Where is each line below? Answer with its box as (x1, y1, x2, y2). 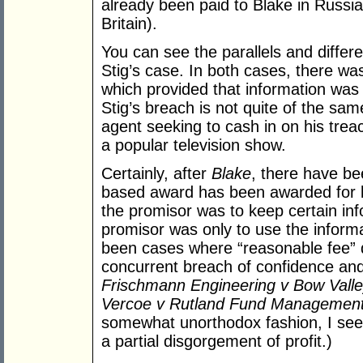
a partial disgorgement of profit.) (101, 332, 332, 351)
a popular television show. (101, 136, 286, 155)
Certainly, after (101, 164, 211, 183)
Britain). (101, 15, 157, 33)
